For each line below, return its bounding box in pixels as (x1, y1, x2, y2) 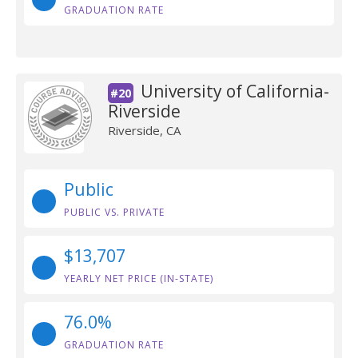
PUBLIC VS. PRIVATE (64, 205, 165, 219)
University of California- (140, 80, 329, 102)
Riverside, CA (107, 122, 181, 138)
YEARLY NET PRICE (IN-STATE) (64, 272, 213, 285)
